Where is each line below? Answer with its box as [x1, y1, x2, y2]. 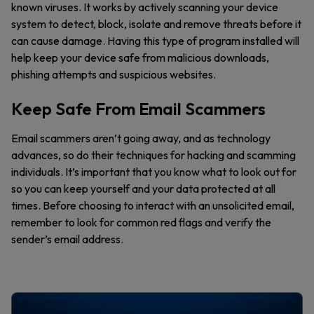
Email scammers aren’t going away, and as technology [11, 131, 271, 145]
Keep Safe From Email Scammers [11, 98, 266, 119]
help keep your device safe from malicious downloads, [11, 50, 269, 64]
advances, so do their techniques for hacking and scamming [11, 148, 296, 162]
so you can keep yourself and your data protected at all [11, 182, 275, 196]
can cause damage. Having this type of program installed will [11, 34, 299, 48]
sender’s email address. [11, 232, 123, 246]
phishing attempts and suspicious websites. [11, 67, 218, 81]
